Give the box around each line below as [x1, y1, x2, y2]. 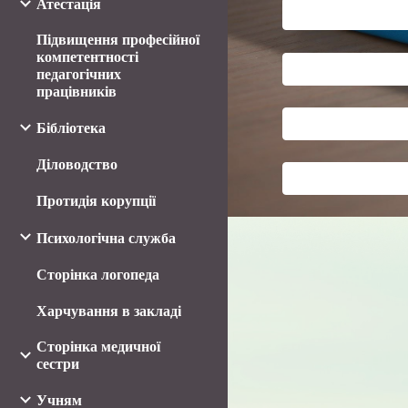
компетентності [36, 48, 138, 66]
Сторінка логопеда [36, 265, 159, 283]
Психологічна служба [36, 229, 176, 247]
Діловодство [36, 156, 117, 174]
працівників [36, 83, 117, 100]
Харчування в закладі [36, 301, 181, 320]
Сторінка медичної [36, 337, 160, 355]
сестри [36, 354, 79, 372]
